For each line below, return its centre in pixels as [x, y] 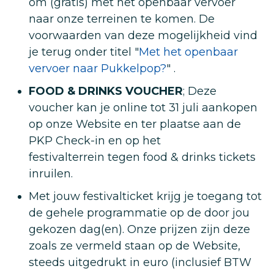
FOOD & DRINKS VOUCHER [106, 91]
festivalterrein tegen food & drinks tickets [142, 157]
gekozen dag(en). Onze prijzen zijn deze [139, 229]
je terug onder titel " [84, 52]
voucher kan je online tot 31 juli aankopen [143, 108]
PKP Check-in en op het [95, 141]
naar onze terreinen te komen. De [122, 19]
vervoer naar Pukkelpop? [98, 68]
